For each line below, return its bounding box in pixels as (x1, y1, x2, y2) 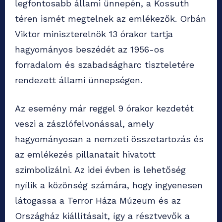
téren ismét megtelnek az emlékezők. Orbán (15, 13, 206, 24)
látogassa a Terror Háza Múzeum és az (15, 195, 181, 206)
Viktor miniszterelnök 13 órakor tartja (15, 29, 173, 40)
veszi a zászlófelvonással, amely (15, 118, 154, 129)
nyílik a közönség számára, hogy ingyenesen (15, 180, 203, 191)
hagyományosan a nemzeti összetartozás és (15, 134, 204, 145)
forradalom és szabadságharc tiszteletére (15, 59, 194, 70)
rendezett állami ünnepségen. (15, 75, 142, 86)
